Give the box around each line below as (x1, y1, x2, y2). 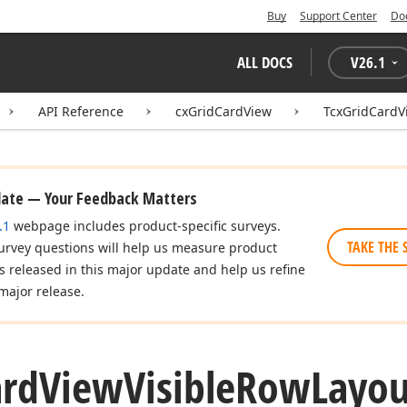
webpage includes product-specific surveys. (10, 217, 281, 234)
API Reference (38, 103, 124, 120)
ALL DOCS (237, 52, 293, 73)
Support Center (300, 8, 377, 24)
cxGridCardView (175, 103, 272, 120)
